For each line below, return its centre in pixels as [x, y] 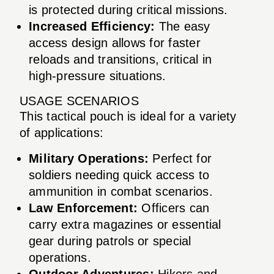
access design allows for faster [115, 43]
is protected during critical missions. [128, 9]
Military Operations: [89, 158]
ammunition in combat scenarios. [121, 191]
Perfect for [180, 158]
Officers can [174, 208]
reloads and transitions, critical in [120, 59]
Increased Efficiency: [92, 26]
